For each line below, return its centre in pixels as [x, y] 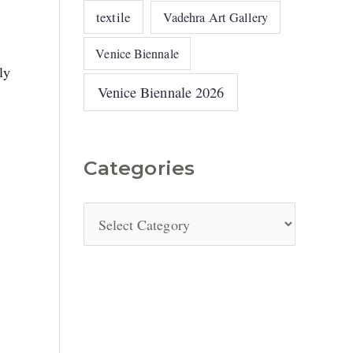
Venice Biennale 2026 [161, 92]
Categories [139, 168]
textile [113, 17]
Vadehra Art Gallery [216, 18]
